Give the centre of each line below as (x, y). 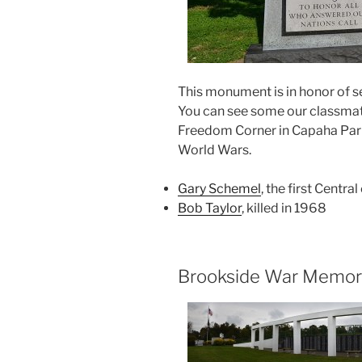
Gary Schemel (219, 189)
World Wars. (215, 150)
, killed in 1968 (284, 208)
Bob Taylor (210, 208)
